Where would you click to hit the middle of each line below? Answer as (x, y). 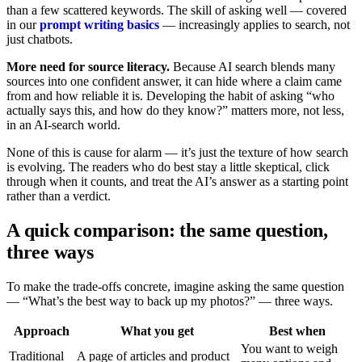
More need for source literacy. (88, 66)
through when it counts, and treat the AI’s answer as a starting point (177, 181)
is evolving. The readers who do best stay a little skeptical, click (168, 166)
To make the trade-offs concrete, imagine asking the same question (175, 286)
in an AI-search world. (63, 124)
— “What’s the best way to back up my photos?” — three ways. (170, 301)
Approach (41, 330)
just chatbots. (40, 39)
